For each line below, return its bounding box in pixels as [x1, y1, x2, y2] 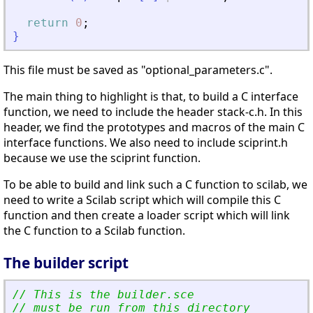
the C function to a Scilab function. [3, 223, 185, 239]
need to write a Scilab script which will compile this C [3, 192, 281, 208]
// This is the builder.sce [13, 288, 201, 302]
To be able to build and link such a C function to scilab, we [3, 177, 307, 193]
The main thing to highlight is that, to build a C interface [3, 89, 298, 105]
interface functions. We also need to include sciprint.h [3, 135, 288, 151]
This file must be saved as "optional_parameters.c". [3, 62, 272, 78]
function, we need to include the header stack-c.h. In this [3, 104, 303, 120]
